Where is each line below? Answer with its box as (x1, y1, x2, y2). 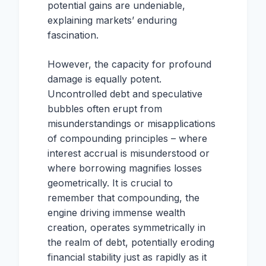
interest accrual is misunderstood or (47, 147, 210, 160)
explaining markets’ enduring (47, 14, 177, 27)
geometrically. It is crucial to (47, 177, 173, 189)
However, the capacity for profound (47, 58, 211, 71)
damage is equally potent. (47, 73, 161, 85)
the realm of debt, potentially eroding (47, 236, 214, 249)
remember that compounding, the (47, 192, 199, 204)
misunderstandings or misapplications (47, 118, 216, 130)
